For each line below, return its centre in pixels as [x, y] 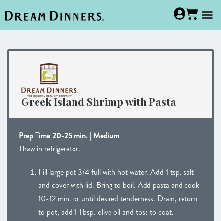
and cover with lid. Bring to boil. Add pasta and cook [119, 185]
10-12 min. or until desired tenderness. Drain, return [118, 198]
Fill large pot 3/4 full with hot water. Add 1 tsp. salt [116, 172]
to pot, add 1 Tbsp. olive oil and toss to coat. [106, 212]
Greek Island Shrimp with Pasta [99, 101]
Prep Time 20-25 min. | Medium [69, 135]
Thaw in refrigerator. [50, 148]
